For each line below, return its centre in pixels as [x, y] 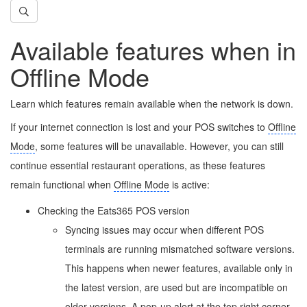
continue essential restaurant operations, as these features [138, 165]
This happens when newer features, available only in [179, 268]
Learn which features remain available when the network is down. [152, 103]
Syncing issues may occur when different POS [164, 229]
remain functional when [62, 184]
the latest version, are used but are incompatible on [176, 287]
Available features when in [153, 49]
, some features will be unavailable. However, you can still [159, 146]
